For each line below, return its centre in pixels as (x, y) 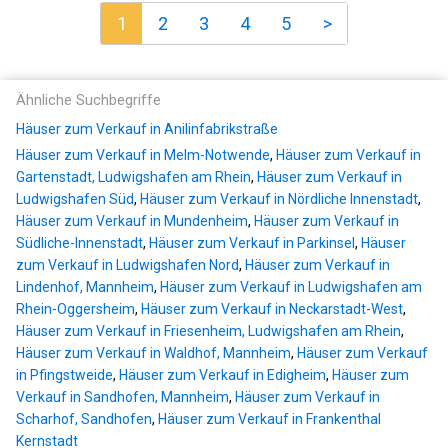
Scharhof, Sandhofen (84, 419)
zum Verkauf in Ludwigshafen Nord (127, 265)
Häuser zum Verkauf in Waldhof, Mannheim (153, 353)
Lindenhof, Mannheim (85, 287)
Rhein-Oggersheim (75, 309)
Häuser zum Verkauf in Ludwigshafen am (291, 287)
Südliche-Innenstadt (79, 243)
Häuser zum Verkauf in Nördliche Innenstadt (279, 199)
